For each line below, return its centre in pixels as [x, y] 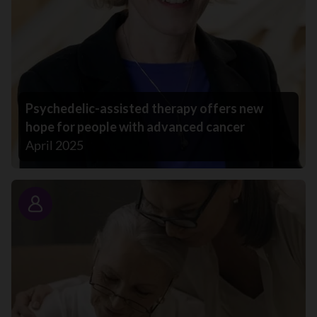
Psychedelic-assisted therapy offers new [144, 109]
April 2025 [54, 145]
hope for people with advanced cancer [135, 127]
